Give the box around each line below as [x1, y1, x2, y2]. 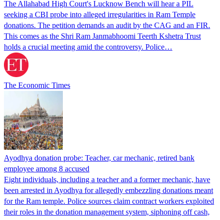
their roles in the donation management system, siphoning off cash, [4, 207, 210, 216]
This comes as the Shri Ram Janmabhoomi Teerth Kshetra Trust [4, 31, 201, 40]
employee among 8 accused [4, 164, 89, 173]
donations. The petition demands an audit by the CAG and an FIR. [4, 21, 210, 29]
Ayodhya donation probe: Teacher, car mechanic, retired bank [4, 153, 194, 162]
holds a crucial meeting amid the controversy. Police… [4, 42, 172, 51]
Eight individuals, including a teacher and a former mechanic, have [4, 175, 210, 184]
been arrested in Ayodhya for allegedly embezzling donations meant [4, 186, 213, 194]
